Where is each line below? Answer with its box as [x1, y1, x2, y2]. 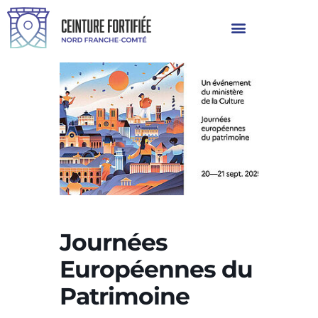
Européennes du [60, 254, 253, 283]
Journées [60, 227, 168, 256]
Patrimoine [60, 281, 190, 310]
